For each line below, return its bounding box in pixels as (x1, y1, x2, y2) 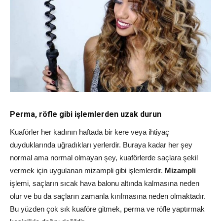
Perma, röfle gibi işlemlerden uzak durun (10, 109, 161, 119)
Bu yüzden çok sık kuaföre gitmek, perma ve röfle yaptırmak (10, 204, 205, 213)
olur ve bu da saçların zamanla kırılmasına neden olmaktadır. (10, 191, 206, 200)
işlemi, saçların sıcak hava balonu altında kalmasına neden (10, 179, 199, 187)
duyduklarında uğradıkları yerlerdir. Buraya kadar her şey (10, 140, 192, 149)
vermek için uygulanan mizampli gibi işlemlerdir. (10, 166, 165, 175)
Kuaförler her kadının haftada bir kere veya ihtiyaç (10, 127, 169, 136)
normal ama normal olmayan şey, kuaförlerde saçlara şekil (10, 153, 198, 162)
